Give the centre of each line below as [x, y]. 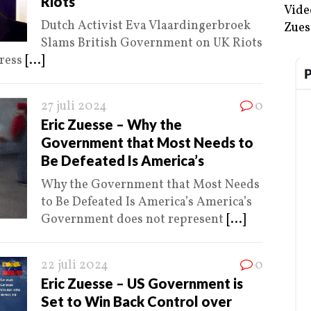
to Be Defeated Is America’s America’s [146, 203]
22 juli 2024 [75, 266]
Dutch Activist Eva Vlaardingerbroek [146, 26]
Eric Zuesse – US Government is [142, 284]
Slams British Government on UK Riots [152, 44]
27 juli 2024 [74, 107]
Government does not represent [134, 220]
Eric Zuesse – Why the [111, 125]
